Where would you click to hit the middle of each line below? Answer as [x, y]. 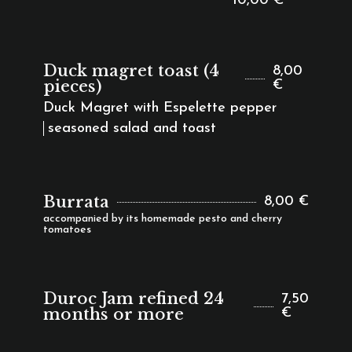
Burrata [76, 202]
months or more [113, 314]
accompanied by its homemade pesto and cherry [162, 219]
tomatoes [67, 230]
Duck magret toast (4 [131, 71]
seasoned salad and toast [132, 128]
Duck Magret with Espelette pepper [159, 108]
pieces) [72, 86]
